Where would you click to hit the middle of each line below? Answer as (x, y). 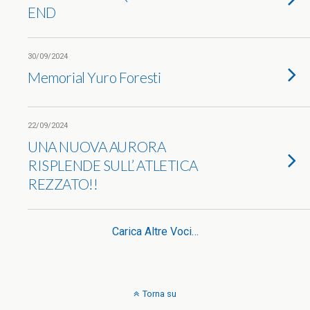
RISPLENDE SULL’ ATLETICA (113, 165)
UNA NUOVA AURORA (97, 146)
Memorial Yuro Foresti (94, 77)
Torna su (159, 294)
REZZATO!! (63, 184)
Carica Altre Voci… (155, 231)
